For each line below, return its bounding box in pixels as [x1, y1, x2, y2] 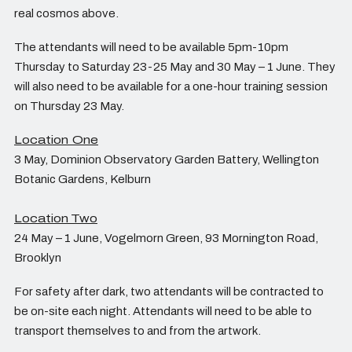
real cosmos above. [14, 7, 121, 20]
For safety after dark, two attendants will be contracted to [14, 285, 324, 299]
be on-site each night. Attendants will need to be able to [14, 305, 312, 318]
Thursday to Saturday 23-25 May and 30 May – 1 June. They [14, 60, 335, 74]
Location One [14, 134, 98, 147]
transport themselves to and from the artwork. [14, 324, 263, 338]
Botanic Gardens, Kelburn [14, 173, 153, 186]
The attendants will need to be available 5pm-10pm [14, 41, 288, 54]
